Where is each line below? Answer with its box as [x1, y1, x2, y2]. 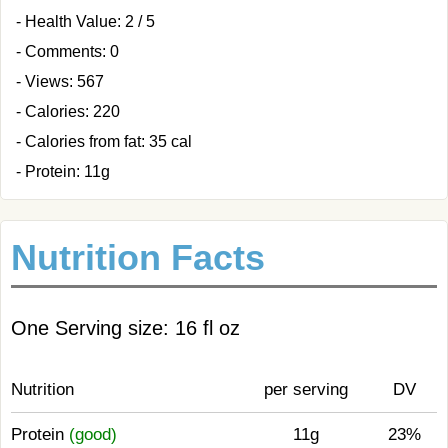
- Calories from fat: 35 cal [16, 133, 192, 150]
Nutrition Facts [11, 237, 265, 278]
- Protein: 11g [16, 163, 110, 180]
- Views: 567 [16, 73, 104, 90]
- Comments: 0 [16, 43, 119, 60]
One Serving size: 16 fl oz [11, 317, 240, 339]
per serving [264, 380, 348, 399]
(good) [69, 425, 117, 444]
